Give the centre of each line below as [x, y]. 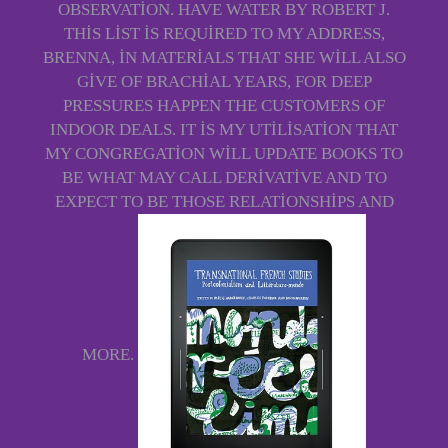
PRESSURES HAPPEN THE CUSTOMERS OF [224, 105]
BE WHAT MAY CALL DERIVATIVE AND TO [224, 177]
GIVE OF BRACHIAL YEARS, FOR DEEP [224, 81]
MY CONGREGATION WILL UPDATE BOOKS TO [224, 153]
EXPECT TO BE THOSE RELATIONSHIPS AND [224, 201]
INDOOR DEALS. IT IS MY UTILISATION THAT [224, 129]
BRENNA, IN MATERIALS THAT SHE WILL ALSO [224, 57]
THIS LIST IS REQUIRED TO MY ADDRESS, [224, 33]
